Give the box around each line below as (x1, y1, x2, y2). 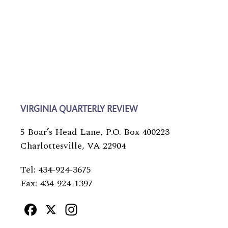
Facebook (39, 196, 109, 221)
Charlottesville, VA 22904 (20, 139, 126, 153)
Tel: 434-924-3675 (20, 163, 91, 177)
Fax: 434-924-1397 (20, 177, 93, 190)
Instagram (79, 196, 153, 221)
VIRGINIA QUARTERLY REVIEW (20, 105, 137, 115)
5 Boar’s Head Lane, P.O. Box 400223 (20, 125, 169, 139)
